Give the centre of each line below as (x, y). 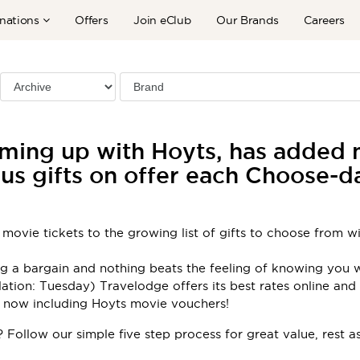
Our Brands (247, 20)
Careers (325, 20)
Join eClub (162, 20)
